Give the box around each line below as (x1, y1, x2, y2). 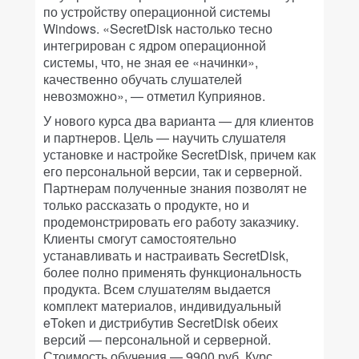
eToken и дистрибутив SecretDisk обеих (43, 313, 278, 332)
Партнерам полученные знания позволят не (43, 179, 307, 197)
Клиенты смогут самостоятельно (43, 229, 236, 248)
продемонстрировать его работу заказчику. (43, 212, 299, 231)
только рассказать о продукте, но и (43, 196, 249, 214)
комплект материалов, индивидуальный (43, 296, 281, 315)
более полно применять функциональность (43, 263, 301, 281)
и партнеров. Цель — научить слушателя (43, 128, 286, 147)
